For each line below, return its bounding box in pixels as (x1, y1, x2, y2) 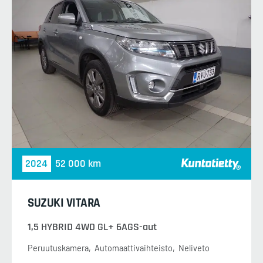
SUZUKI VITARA (28, 194, 100, 211)
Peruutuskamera (28, 243, 89, 254)
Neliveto (178, 243, 210, 254)
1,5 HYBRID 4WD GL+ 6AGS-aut (28, 220, 157, 234)
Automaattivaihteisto (94, 243, 173, 254)
